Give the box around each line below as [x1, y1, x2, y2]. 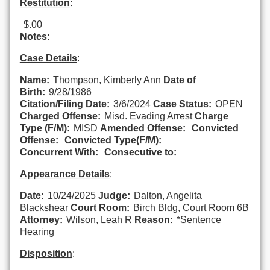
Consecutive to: [104, 146, 177, 157]
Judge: [98, 190, 130, 201]
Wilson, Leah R [66, 214, 134, 225]
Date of [163, 74, 196, 85]
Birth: [19, 86, 45, 97]
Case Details [19, 52, 77, 63]
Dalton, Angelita [133, 190, 202, 201]
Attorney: [19, 214, 63, 225]
